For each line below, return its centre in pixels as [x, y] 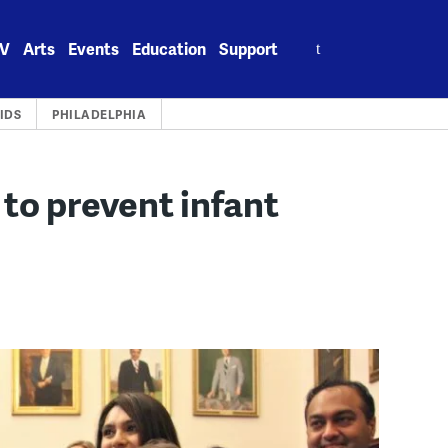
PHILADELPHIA [99, 114]
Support [249, 48]
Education [169, 48]
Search [318, 37]
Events [94, 48]
